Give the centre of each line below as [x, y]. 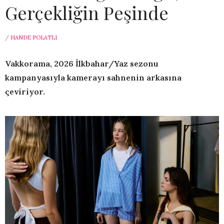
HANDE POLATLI [34, 38]
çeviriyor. [25, 92]
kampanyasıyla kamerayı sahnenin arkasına [93, 78]
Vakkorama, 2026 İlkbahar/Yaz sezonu [82, 64]
